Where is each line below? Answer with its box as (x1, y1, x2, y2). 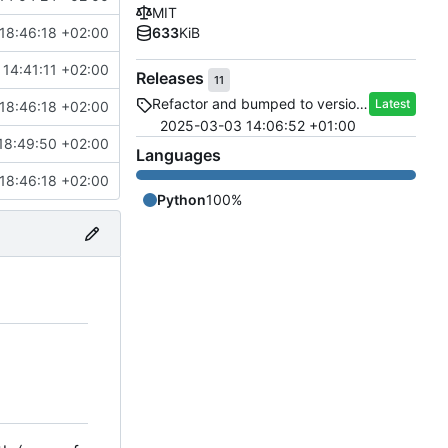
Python (157, 191, 206, 209)
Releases (136, 68, 208, 89)
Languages (136, 145, 221, 166)
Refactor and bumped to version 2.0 (356, 95, 368, 113)
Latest (375, 96, 410, 112)
